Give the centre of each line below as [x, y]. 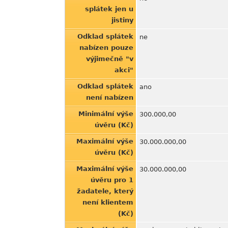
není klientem [108, 202]
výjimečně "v [110, 59]
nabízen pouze [106, 48]
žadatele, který [105, 191]
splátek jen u [109, 9]
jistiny [122, 20]
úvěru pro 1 [112, 180]
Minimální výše [106, 114]
